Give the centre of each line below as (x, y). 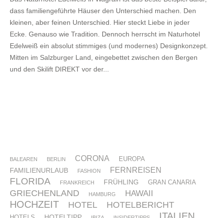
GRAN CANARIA (172, 182)
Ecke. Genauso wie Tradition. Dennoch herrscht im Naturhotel (105, 34)
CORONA (92, 158)
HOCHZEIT (34, 204)
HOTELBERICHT (140, 205)
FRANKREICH (77, 182)
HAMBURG (102, 194)
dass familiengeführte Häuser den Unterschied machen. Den (103, 10)
